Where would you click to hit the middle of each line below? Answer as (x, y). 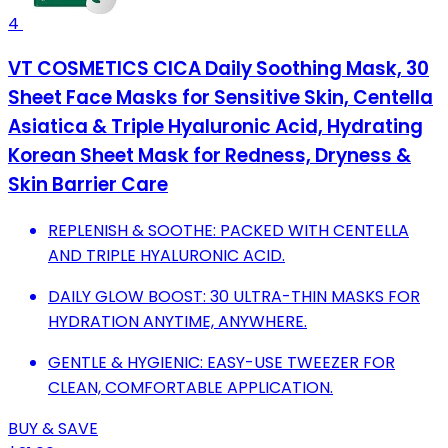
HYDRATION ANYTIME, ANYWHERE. (177, 322)
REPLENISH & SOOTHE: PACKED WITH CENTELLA (228, 231)
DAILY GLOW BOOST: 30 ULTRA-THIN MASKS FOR (234, 297)
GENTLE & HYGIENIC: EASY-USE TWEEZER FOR (221, 363)
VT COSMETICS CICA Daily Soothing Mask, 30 (218, 69)
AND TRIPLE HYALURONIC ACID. (166, 256)
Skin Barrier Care (88, 185)
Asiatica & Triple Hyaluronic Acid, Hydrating (215, 127)
